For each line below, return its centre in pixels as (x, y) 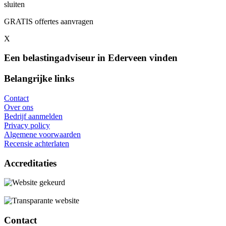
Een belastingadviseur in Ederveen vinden (91, 58)
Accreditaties (30, 163)
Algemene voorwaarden (42, 134)
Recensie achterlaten (37, 143)
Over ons (19, 107)
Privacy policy (27, 125)
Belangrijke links (39, 79)
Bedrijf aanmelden (33, 116)
